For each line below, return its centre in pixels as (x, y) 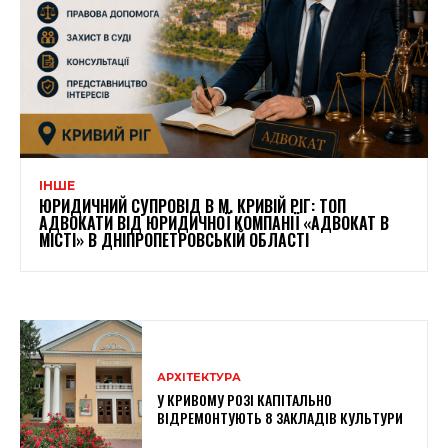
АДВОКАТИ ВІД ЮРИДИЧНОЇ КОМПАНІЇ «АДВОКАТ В (214, 222)
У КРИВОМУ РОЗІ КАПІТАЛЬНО (245, 400)
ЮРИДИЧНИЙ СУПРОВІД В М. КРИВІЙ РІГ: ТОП (192, 205)
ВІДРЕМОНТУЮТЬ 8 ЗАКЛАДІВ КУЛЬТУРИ (280, 418)
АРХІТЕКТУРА (199, 377)
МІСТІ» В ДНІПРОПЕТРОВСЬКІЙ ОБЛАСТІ (174, 239)
